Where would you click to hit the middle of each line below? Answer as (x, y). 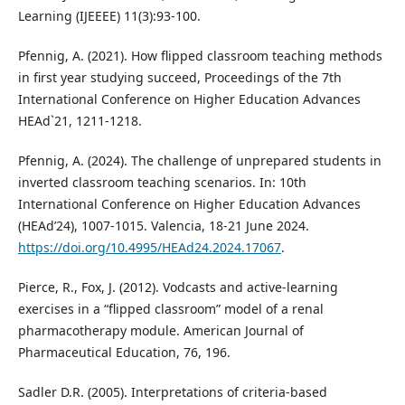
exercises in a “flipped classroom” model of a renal (170, 308)
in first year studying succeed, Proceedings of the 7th (179, 77)
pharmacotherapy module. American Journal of (160, 330)
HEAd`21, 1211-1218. (80, 120)
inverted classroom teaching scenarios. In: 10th (162, 182)
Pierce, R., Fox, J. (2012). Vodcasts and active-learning (178, 287)
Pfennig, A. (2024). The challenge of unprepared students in (199, 160)
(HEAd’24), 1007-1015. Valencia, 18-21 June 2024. (163, 225)
